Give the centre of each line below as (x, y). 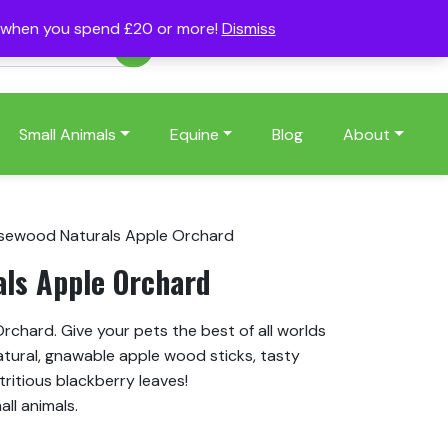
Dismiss (248, 28)
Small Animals (67, 134)
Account (226, 47)
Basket (364, 47)
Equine (194, 134)
